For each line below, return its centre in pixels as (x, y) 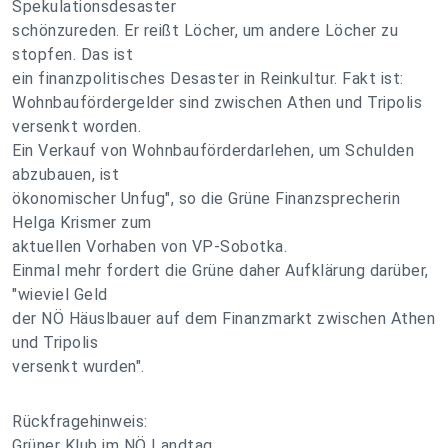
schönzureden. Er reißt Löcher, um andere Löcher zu (205, 30)
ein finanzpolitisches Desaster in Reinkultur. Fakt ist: (208, 78)
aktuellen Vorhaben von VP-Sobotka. (149, 246)
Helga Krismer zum (82, 222)
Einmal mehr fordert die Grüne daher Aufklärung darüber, (220, 270)
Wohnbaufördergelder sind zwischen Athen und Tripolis (217, 102)
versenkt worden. (76, 126)
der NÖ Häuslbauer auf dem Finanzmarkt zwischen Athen (223, 318)
